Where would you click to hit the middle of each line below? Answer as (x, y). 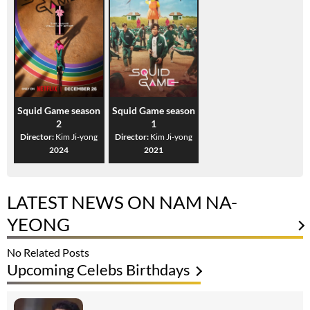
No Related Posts (48, 252)
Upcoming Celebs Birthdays (99, 269)
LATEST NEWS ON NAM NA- (122, 202)
